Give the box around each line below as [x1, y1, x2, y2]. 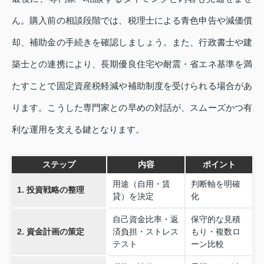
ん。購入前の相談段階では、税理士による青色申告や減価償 [12, 15, 252, 26]
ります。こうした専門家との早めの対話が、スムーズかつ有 [12, 103, 252, 113]
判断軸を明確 [190, 179, 240, 189]
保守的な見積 [190, 214, 240, 225]
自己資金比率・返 [112, 214, 179, 225]
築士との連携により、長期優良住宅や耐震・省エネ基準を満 [12, 59, 252, 70]
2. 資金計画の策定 [16, 227, 84, 237]
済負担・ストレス [112, 227, 179, 237]
